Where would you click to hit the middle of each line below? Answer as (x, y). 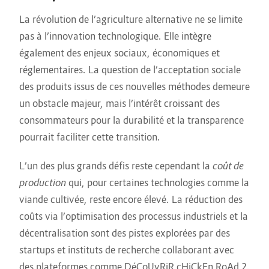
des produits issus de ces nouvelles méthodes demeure (134, 87)
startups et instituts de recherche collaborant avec (127, 250)
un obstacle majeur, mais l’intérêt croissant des (119, 104)
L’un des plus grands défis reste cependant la (116, 166)
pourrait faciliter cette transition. (90, 137)
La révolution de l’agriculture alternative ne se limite (131, 20)
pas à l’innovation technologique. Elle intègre (115, 36)
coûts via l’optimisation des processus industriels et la (134, 216)
